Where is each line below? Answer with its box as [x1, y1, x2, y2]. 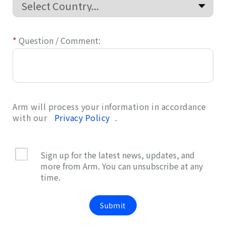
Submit [100, 200, 126, 210]
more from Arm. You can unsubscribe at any [40, 159, 203, 172]
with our [13, 111, 49, 124]
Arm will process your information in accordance [13, 100, 206, 113]
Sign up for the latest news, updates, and [40, 148, 195, 161]
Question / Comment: [19, 34, 100, 47]
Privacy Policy [54, 111, 110, 124]
